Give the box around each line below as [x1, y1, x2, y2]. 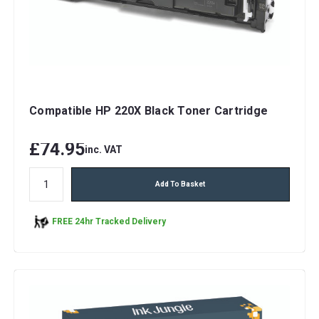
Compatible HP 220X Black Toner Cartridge [29, 103, 268, 117]
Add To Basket [155, 179, 206, 188]
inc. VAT [85, 143, 122, 155]
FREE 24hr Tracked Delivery [52, 216, 166, 227]
